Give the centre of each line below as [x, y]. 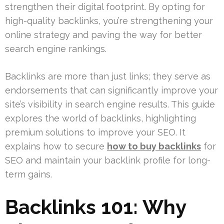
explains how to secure [56, 146]
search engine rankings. [56, 48]
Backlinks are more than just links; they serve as [108, 76]
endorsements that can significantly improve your [111, 90]
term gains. [28, 174]
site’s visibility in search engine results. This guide [110, 104]
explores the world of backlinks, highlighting [100, 118]
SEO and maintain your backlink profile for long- [108, 160]
